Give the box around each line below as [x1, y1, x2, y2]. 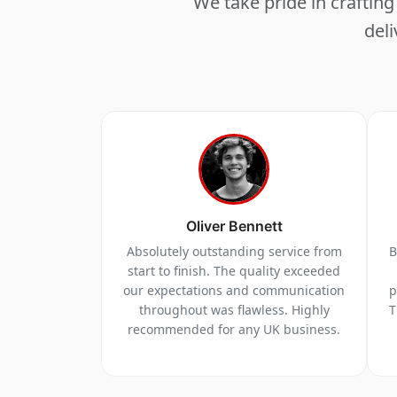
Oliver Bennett [185, 217, 283, 236]
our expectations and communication [123, 282, 345, 300]
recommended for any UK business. [128, 321, 340, 339]
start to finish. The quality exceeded [128, 262, 340, 280]
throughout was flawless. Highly [138, 301, 330, 319]
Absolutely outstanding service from [126, 243, 342, 261]
